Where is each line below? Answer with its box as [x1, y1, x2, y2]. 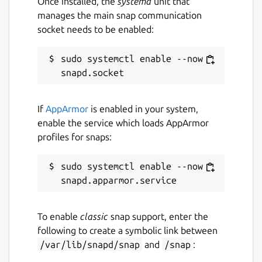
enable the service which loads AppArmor [37, 117, 209, 128]
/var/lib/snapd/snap [40, 239, 140, 250]
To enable [37, 211, 80, 222]
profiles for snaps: [37, 131, 112, 142]
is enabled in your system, [88, 103, 198, 114]
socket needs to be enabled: [37, 23, 154, 35]
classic [80, 211, 108, 222]
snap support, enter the [108, 211, 208, 222]
